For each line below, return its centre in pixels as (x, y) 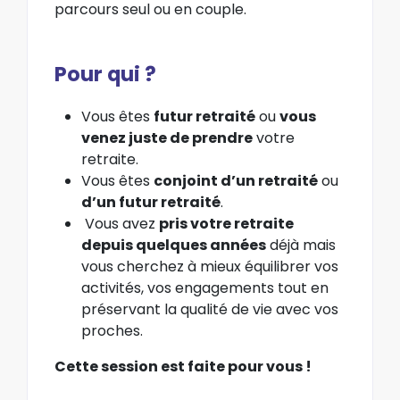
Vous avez (120, 223)
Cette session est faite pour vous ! (183, 366)
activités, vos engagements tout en (205, 287)
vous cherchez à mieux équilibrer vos (210, 266)
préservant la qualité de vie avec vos (210, 309)
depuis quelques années (174, 245)
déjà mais (301, 245)
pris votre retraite (226, 223)
